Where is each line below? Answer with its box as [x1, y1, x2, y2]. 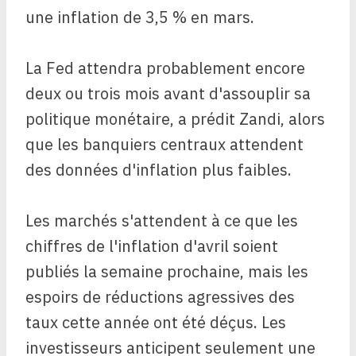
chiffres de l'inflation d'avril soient [25, 235, 278, 257]
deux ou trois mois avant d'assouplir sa [25, 83, 311, 105]
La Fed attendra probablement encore [25, 57, 305, 79]
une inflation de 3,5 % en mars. [25, 6, 254, 29]
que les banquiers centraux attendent [25, 133, 304, 156]
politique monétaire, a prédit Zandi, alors [25, 108, 325, 130]
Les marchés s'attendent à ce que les [25, 210, 298, 232]
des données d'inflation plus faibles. [25, 159, 292, 181]
